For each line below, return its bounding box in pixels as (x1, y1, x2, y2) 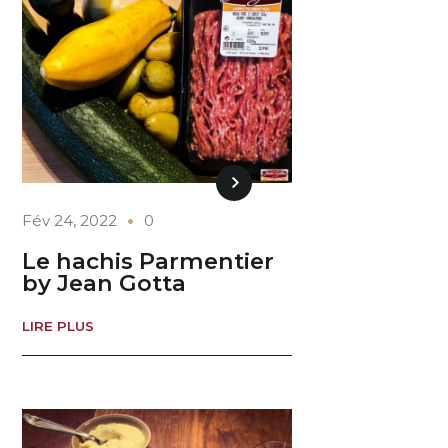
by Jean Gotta (22, 269, 187, 298)
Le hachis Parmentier (22, 247, 275, 276)
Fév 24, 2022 (22, 210, 118, 230)
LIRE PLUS (22, 317, 95, 334)
